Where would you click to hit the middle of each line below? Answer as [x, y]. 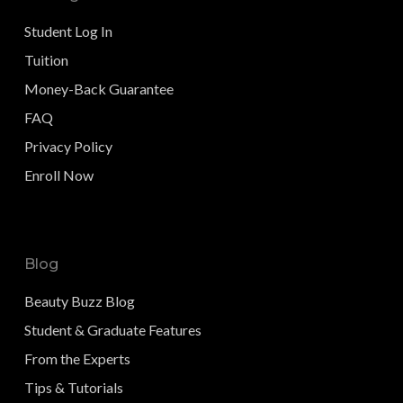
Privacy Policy [68, 146]
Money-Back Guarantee [99, 88]
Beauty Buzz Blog [79, 300]
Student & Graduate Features [112, 329]
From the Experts [77, 358]
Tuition [46, 59]
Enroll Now [58, 175]
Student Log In [68, 31]
